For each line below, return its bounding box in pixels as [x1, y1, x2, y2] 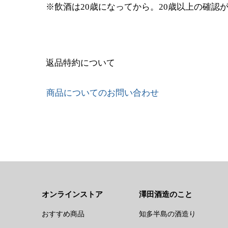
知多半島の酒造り [139, 210, 196, 218]
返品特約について [46, 58, 115, 68]
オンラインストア [42, 190, 103, 199]
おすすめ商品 [42, 210, 84, 218]
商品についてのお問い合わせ [46, 88, 159, 98]
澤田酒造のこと [139, 190, 193, 199]
